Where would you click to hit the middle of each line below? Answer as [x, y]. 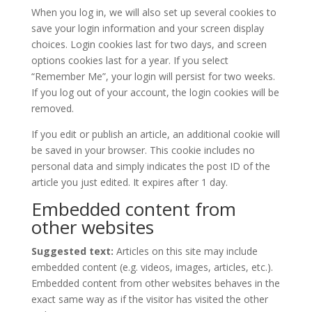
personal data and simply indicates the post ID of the [150, 166]
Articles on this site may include [187, 251]
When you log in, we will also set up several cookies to [154, 12]
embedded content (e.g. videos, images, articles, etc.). [152, 267]
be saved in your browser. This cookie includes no [143, 150]
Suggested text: [73, 251]
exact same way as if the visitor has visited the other [149, 299]
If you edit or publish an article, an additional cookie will [155, 134]
